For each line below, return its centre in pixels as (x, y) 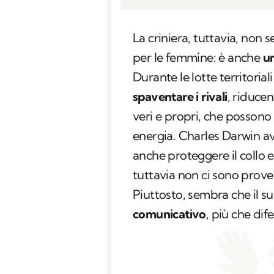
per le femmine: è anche (198, 57)
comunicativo (169, 214)
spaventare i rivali (180, 97)
